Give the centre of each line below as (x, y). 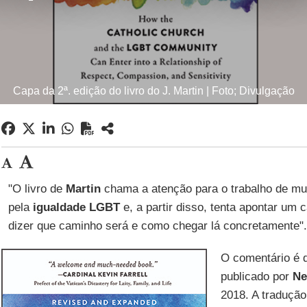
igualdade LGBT (76, 207)
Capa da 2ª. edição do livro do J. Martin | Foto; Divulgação (153, 91)
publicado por (256, 277)
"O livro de (37, 189)
